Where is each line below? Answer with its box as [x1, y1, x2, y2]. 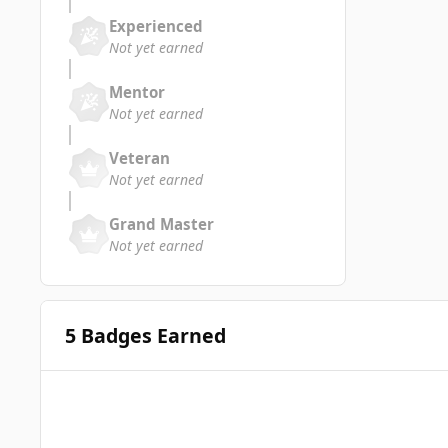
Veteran [109, 147, 170, 168]
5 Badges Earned [64, 321, 226, 349]
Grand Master [109, 213, 214, 234]
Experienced [109, 15, 203, 36]
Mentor [109, 81, 165, 102]
